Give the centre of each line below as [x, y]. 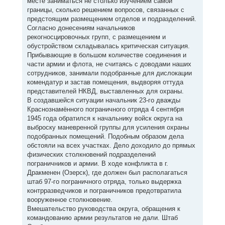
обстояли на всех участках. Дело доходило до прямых [111, 145]
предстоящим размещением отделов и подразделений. [111, 19]
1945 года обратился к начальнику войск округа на [104, 118]
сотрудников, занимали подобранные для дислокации [109, 73]
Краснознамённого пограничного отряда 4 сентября [105, 109]
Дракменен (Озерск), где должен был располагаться [107, 173]
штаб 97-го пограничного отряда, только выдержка [104, 182]
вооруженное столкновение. [70, 200]
